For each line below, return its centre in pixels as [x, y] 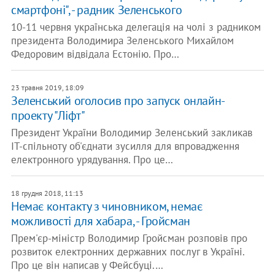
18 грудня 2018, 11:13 [47, 193]
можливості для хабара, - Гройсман [100, 221]
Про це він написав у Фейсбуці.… [87, 265]
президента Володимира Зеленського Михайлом [122, 41]
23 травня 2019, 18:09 [47, 87]
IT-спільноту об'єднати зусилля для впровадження [125, 146]
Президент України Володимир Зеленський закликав [131, 133]
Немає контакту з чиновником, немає [107, 206]
